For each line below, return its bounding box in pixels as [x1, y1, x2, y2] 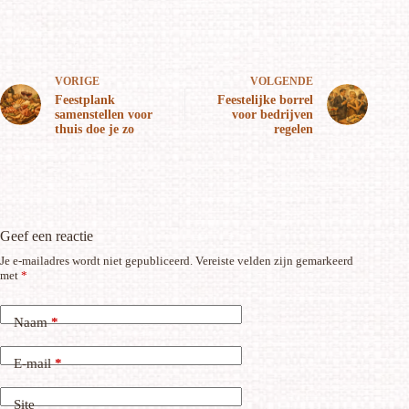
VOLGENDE [250, 74, 314, 88]
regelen [274, 121, 314, 136]
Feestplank [55, 92, 115, 107]
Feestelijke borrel [217, 92, 314, 107]
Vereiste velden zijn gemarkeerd [195, 253, 353, 267]
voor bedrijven [232, 107, 314, 121]
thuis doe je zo [55, 121, 134, 136]
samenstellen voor [55, 107, 152, 121]
